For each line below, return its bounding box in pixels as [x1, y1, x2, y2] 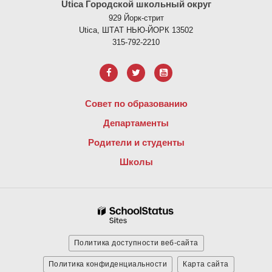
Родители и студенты [87, 137, 185, 148]
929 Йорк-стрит [108, 13, 164, 22]
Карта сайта [183, 260, 229, 268]
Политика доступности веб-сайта [73, 239, 199, 247]
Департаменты [103, 118, 169, 128]
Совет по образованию [84, 98, 188, 109]
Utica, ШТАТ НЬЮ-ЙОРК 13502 [79, 25, 193, 35]
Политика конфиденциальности [48, 260, 167, 268]
